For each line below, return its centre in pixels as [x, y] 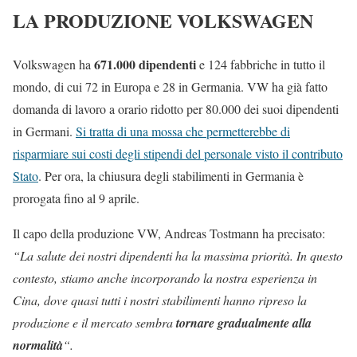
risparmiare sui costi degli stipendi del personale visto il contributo [178, 153]
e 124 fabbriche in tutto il [261, 64]
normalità [38, 345]
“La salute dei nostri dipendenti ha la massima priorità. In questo [178, 255]
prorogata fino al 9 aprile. [76, 198]
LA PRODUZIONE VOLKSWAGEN [163, 20]
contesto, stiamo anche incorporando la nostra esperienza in [165, 277]
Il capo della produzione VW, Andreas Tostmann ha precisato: [169, 233]
